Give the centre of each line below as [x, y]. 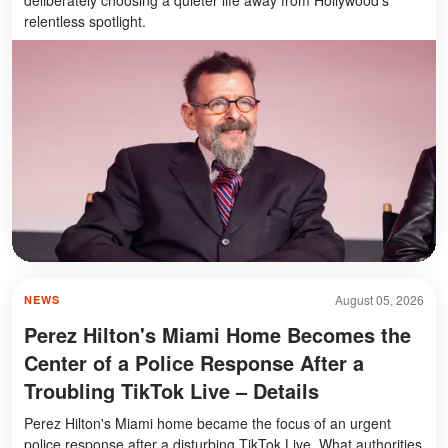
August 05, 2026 [379, 299]
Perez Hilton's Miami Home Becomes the [217, 334]
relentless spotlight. [85, 20]
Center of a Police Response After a [194, 362]
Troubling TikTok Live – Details [171, 390]
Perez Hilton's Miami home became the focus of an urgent [207, 422]
